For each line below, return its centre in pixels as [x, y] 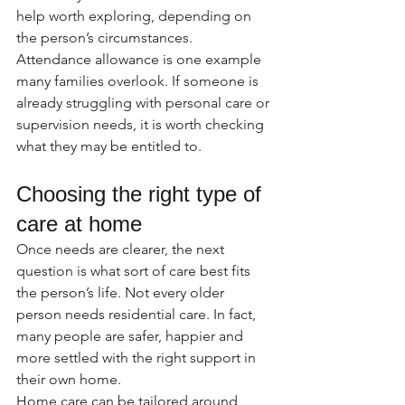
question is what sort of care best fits [135, 271]
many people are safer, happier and [132, 336]
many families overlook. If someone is [139, 81]
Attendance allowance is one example [141, 59]
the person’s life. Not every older [122, 292]
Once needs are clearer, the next [122, 249]
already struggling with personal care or [145, 103]
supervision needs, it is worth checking [142, 124]
